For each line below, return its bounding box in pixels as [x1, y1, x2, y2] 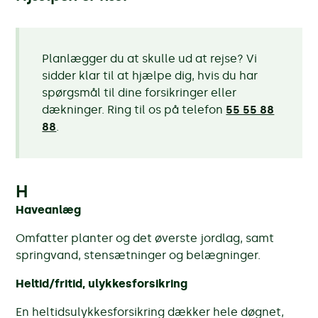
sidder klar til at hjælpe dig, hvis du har [42, 68, 258, 82]
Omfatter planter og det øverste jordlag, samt [16, 231, 275, 245]
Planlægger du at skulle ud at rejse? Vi [42, 51, 258, 65]
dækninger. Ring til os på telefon [42, 102, 226, 116]
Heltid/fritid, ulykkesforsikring [16, 276, 188, 290]
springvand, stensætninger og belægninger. [16, 248, 261, 262]
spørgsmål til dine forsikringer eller [42, 85, 237, 99]
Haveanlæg [16, 202, 82, 216]
